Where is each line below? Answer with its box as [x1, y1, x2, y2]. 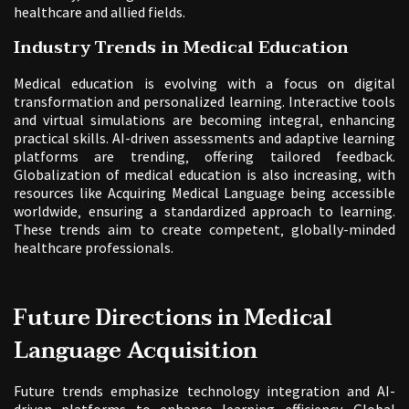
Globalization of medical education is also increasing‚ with [14, 164, 395, 184]
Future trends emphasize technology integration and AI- [14, 381, 395, 400]
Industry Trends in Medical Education [14, 32, 349, 62]
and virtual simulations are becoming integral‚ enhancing [14, 110, 395, 129]
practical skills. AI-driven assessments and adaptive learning [14, 128, 395, 147]
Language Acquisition [14, 331, 257, 370]
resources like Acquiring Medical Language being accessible [14, 183, 395, 202]
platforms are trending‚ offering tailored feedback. [14, 146, 395, 165]
